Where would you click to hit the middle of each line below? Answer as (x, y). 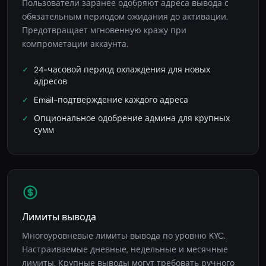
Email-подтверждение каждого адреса (111, 100)
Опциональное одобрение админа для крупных (132, 119)
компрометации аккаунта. (75, 44)
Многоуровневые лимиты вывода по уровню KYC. (124, 235)
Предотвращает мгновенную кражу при (104, 31)
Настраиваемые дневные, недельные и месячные (125, 249)
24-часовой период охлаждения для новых (122, 69)
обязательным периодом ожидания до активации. (125, 17)
